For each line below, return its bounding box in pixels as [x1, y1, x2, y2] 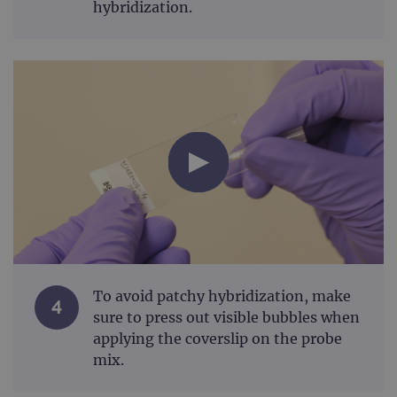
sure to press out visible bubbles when [93, 308, 360, 327]
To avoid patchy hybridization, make [93, 287, 351, 306]
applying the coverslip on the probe [93, 330, 342, 348]
